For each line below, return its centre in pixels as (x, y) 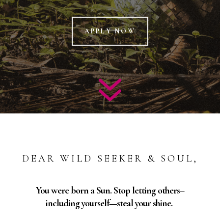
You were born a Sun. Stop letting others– (110, 191)
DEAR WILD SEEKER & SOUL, (110, 159)
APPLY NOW (110, 31)
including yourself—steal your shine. (110, 203)
